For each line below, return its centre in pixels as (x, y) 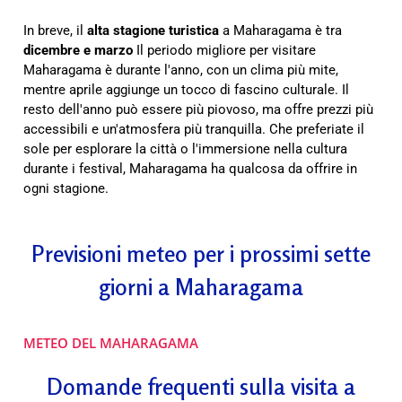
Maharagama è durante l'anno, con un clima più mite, (181, 70)
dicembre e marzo (78, 51)
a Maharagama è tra (280, 31)
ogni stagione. (66, 189)
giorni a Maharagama (201, 288)
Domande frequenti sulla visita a (201, 386)
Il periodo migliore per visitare (224, 51)
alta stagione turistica (153, 31)
